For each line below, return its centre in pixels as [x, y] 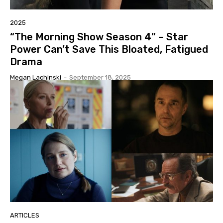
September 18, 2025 [100, 77]
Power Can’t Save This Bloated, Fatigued [109, 49]
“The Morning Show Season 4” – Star [99, 37]
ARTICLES [25, 215]
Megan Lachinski [36, 77]
